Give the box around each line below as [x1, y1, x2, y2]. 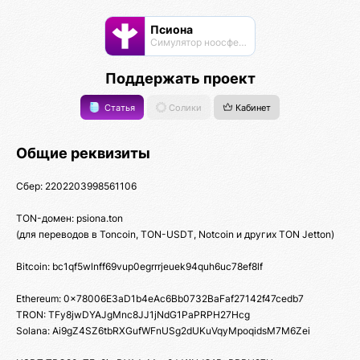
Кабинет [232, 102, 271, 113]
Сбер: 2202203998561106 [16, 180, 137, 193]
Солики [166, 102, 202, 113]
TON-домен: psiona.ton [16, 212, 123, 225]
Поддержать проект [104, 70, 256, 87]
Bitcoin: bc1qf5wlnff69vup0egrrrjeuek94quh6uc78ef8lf [16, 260, 263, 273]
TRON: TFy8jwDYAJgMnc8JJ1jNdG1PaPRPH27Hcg [16, 309, 250, 321]
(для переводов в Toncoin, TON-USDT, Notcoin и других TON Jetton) [16, 228, 334, 241]
